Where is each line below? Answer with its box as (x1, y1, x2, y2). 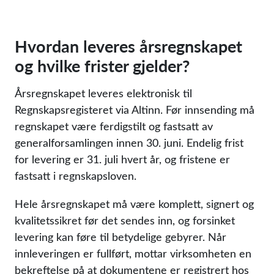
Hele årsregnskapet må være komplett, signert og (15, 196, 254, 211)
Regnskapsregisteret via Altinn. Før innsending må (15, 102, 254, 117)
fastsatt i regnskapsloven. (15, 168, 136, 183)
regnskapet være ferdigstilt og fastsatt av (15, 119, 213, 133)
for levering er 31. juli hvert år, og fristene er (15, 152, 230, 166)
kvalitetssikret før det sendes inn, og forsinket (15, 213, 235, 228)
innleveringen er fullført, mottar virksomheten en (15, 246, 251, 261)
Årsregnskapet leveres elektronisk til (15, 86, 192, 100)
